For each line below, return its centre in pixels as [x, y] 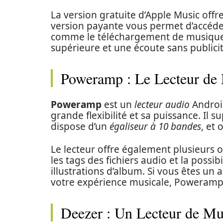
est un [118, 105]
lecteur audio [162, 105]
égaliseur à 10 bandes [155, 126]
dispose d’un [80, 126]
